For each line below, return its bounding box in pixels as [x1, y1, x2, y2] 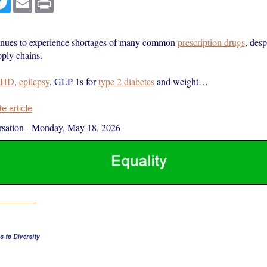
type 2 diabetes [98, 75, 154, 88]
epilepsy [18, 75, 49, 88]
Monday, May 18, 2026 [31, 121, 120, 133]
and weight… [154, 75, 208, 88]
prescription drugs [177, 36, 245, 48]
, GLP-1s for [49, 75, 98, 88]
